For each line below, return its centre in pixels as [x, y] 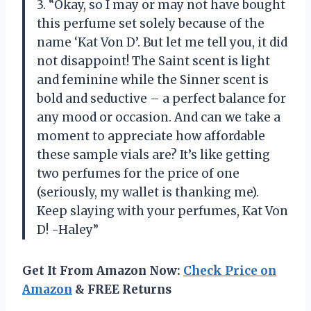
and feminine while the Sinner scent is [153, 79]
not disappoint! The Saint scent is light [153, 61]
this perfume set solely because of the [151, 23]
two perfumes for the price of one [138, 173]
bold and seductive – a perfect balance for [161, 98]
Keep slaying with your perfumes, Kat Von [162, 211]
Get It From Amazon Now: [103, 270]
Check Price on [230, 270]
